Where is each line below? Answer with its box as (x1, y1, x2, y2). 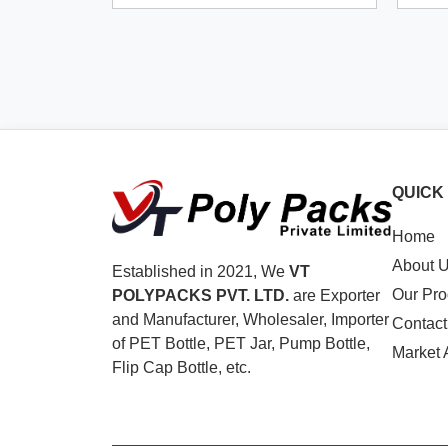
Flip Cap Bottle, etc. (112, 358, 251, 376)
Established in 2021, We (112, 262, 289, 280)
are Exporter (289, 286, 380, 304)
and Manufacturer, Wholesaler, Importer (112, 310, 389, 328)
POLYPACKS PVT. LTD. (112, 286, 289, 304)
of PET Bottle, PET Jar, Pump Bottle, (112, 334, 370, 352)
